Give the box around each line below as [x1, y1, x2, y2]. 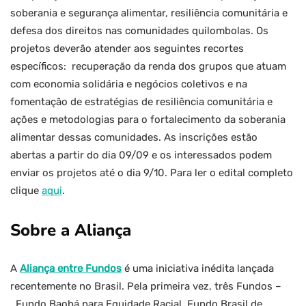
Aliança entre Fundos [20, 262, 122, 275]
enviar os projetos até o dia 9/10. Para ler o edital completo [10, 167, 293, 180]
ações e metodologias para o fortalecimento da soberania [10, 113, 286, 126]
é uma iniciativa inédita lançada [122, 262, 274, 275]
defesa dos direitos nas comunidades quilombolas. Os [10, 25, 268, 38]
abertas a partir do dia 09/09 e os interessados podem [10, 149, 272, 162]
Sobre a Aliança [10, 219, 131, 242]
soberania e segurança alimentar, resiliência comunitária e [10, 7, 288, 20]
